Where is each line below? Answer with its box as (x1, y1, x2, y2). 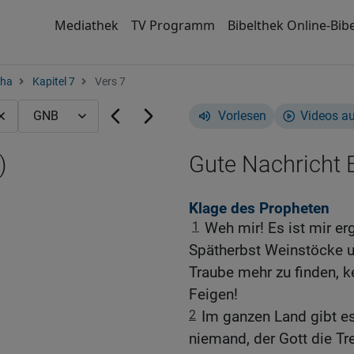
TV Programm (130, 17, 215, 34)
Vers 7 (92, 75, 126, 88)
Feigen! (189, 285, 238, 304)
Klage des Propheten (189, 199, 330, 218)
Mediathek (54, 17, 119, 34)
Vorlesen (218, 108, 266, 123)
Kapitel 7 (32, 75, 75, 88)
